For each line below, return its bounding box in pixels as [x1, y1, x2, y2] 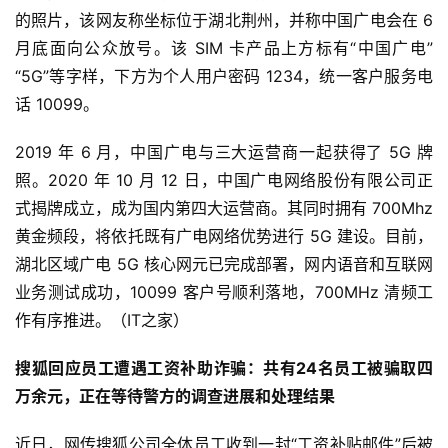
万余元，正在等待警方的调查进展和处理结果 [15, 385, 335, 406]
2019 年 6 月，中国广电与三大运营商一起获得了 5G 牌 [15, 141, 433, 162]
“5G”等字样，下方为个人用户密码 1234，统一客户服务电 [15, 65, 433, 86]
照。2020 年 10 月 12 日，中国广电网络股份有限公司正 [15, 169, 433, 190]
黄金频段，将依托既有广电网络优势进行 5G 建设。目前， [15, 225, 433, 246]
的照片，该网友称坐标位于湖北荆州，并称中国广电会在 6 [15, 9, 433, 30]
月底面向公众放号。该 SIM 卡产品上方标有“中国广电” [15, 37, 433, 58]
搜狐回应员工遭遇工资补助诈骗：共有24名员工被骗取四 [15, 357, 433, 378]
